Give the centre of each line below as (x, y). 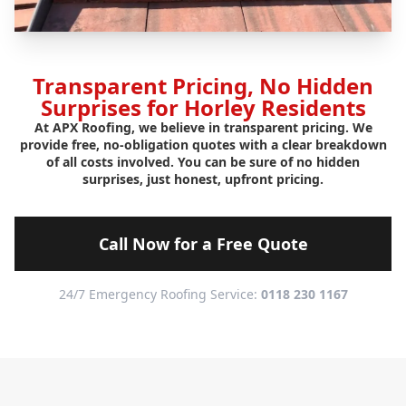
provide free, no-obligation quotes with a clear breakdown (203, 145)
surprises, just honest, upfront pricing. (203, 179)
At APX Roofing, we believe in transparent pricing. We (203, 128)
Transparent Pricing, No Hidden (203, 86)
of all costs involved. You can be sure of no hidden (203, 162)
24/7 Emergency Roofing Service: (159, 295)
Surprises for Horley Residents (203, 108)
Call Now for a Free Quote (203, 244)
